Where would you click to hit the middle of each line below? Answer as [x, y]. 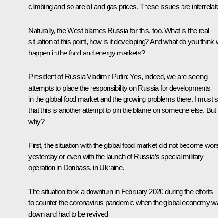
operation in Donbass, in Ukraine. [76, 167]
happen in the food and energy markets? [87, 53]
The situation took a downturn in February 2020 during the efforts [121, 191]
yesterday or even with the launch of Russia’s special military [116, 156]
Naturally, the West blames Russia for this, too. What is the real [119, 30]
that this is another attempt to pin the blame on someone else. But [122, 110]
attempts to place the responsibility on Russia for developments [119, 88]
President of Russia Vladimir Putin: [78, 76]
